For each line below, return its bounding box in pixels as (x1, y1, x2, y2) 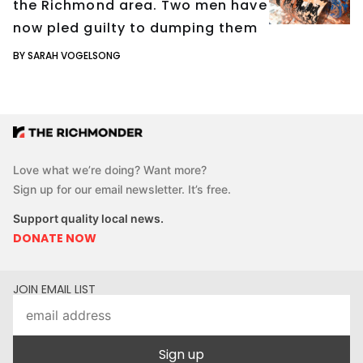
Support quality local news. (13, 211, 164, 226)
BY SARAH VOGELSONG (13, 48, 121, 62)
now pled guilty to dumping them (13, 18, 258, 37)
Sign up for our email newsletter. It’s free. (13, 182, 231, 197)
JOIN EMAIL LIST (13, 281, 96, 298)
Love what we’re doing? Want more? (13, 163, 207, 177)
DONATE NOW (13, 230, 96, 247)
